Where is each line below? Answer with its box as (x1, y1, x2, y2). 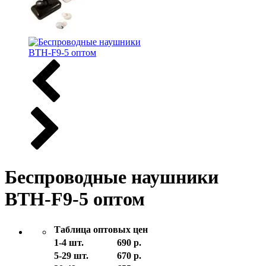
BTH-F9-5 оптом (5, 188, 145, 210)
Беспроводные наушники (5, 166, 218, 188)
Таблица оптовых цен (54, 224, 148, 235)
